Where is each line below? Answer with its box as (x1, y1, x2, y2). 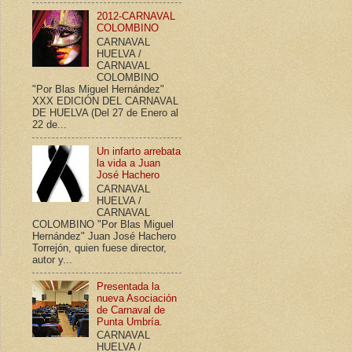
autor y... (32, 253, 72, 266)
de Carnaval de (97, 303, 166, 316)
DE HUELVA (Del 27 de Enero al (32, 106, 178, 119)
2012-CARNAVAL (97, 10, 176, 23)
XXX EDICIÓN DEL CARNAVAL (32, 94, 178, 107)
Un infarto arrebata (97, 145, 181, 157)
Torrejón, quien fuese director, (32, 241, 167, 254)
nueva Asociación (97, 291, 178, 304)
